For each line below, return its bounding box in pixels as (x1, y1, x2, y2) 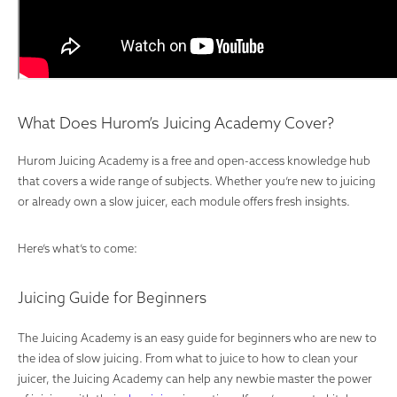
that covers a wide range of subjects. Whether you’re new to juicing (18, 174, 376, 188)
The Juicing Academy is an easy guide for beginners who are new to (18, 331, 377, 345)
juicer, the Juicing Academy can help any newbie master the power (18, 371, 372, 385)
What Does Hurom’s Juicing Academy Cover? (18, 113, 338, 133)
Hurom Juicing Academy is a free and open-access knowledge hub (18, 153, 370, 167)
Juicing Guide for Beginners (18, 288, 206, 307)
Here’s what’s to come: (18, 241, 140, 255)
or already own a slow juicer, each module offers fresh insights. (18, 194, 350, 208)
